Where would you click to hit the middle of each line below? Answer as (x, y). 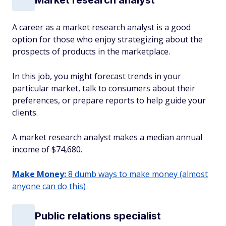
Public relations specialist (98, 216)
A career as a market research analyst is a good (101, 27)
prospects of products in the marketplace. (91, 51)
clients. (25, 112)
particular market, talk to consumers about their (104, 88)
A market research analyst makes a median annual (107, 137)
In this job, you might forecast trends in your (97, 76)
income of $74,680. (47, 149)
